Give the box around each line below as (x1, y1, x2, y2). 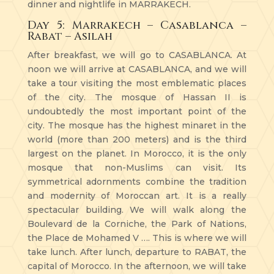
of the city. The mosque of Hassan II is (27, 91, 247, 103)
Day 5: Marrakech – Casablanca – (27, 17, 247, 33)
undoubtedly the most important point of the (27, 105, 247, 117)
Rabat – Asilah (27, 28, 113, 44)
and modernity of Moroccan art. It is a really (27, 190, 247, 201)
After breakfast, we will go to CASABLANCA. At (27, 49, 247, 61)
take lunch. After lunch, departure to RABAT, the (27, 246, 247, 257)
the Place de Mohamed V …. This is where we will (27, 232, 247, 243)
